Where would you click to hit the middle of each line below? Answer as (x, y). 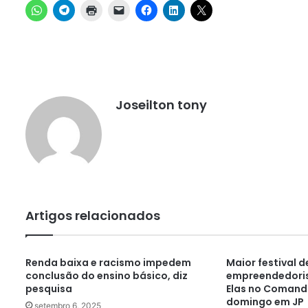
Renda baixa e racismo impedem (108, 262)
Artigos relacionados (93, 215)
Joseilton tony (161, 104)
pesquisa (49, 288)
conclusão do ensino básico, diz (107, 275)
